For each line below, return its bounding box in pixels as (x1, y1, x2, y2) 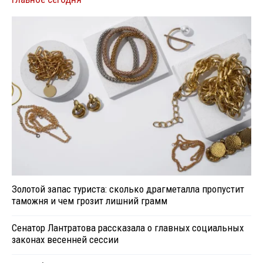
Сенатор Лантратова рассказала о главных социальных (12, 221, 244, 234)
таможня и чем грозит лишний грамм (12, 194, 167, 207)
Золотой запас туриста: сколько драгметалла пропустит (12, 183, 244, 195)
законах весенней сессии (12, 233, 119, 245)
